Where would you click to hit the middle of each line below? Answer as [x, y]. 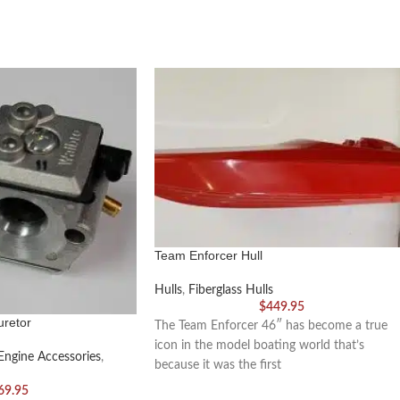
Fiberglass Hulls [231, 290]
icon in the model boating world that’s [259, 345]
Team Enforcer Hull [208, 255]
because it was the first [218, 365]
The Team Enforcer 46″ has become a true [271, 325]
